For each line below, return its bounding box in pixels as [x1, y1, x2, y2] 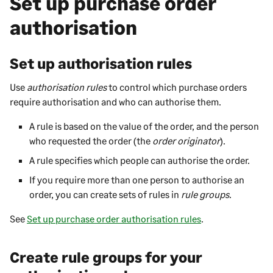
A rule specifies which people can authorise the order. [29, 154, 250, 166]
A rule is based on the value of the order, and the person [29, 119, 259, 132]
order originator [152, 134, 220, 146]
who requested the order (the [29, 134, 152, 146]
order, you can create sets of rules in [29, 188, 181, 200]
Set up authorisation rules [10, 54, 192, 72]
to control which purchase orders [107, 80, 247, 93]
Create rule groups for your [10, 247, 202, 266]
